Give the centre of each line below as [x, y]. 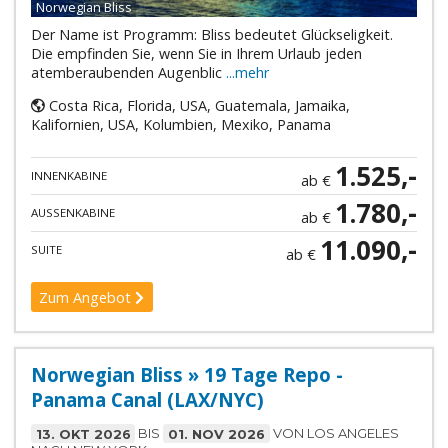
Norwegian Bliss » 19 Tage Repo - [186, 375]
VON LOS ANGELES [334, 433]
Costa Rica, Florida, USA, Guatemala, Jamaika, [197, 106]
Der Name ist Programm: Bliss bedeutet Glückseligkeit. [211, 35]
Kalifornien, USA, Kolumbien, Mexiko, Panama [180, 125]
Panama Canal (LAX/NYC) [147, 400]
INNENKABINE [68, 175]
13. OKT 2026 [83, 433]
